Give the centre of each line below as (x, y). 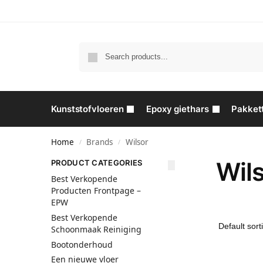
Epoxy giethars (177, 109)
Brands (100, 142)
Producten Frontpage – (96, 191)
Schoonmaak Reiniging (96, 230)
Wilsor (137, 142)
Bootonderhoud (82, 244)
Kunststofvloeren (87, 109)
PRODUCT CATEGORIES (97, 163)
